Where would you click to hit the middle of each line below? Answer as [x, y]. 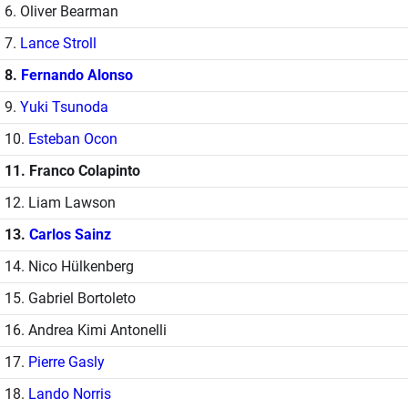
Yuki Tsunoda [64, 107]
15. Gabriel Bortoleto [70, 298]
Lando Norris [70, 393]
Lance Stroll [58, 43]
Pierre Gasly [66, 362]
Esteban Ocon [73, 138]
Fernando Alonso [77, 75]
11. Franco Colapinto [72, 170]
